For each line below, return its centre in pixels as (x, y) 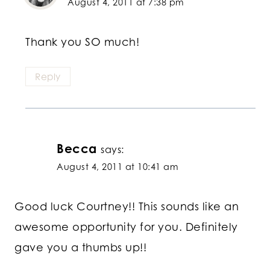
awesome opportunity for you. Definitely (126, 226)
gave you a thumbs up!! (80, 247)
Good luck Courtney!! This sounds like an (127, 206)
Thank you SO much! (82, 41)
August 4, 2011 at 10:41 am (118, 167)
